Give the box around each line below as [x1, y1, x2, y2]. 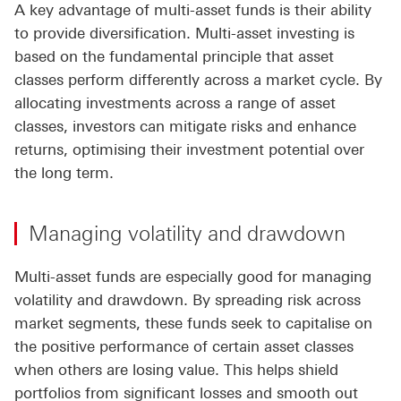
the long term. [14, 164, 114, 183]
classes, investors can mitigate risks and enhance [14, 117, 356, 136]
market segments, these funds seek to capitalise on [14, 314, 372, 333]
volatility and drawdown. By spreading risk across [14, 291, 361, 310]
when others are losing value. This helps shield [14, 361, 338, 380]
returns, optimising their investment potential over [14, 141, 364, 159]
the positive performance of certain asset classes [14, 337, 358, 356]
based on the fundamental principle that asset [14, 47, 334, 66]
